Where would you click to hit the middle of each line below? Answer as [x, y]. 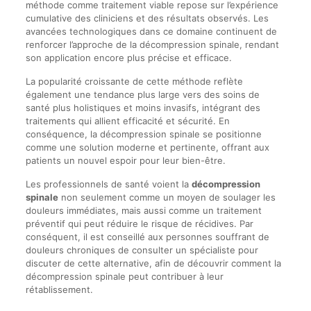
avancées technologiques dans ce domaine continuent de [151, 31]
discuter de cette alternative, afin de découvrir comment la [153, 263]
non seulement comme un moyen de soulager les [167, 197]
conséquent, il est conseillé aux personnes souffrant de [147, 237]
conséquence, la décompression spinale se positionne [143, 134]
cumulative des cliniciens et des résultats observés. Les [147, 18]
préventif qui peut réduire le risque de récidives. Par [139, 224]
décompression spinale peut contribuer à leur [124, 276]
